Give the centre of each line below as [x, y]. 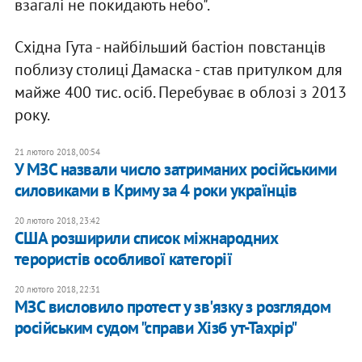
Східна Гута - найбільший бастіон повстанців [170, 47]
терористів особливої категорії [123, 259]
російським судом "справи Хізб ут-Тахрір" [156, 328]
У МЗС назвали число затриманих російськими [175, 170]
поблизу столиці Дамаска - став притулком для [178, 70]
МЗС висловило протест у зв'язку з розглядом [173, 307]
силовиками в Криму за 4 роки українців [156, 191]
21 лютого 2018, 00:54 [57, 152]
